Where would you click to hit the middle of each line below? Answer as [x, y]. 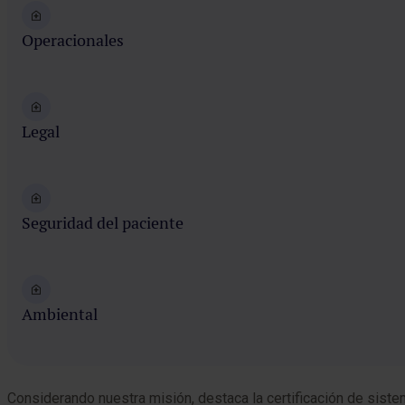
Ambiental [60, 314]
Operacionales [73, 40]
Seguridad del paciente [103, 223]
